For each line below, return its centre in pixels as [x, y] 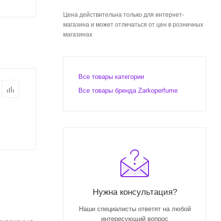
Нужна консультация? [135, 192]
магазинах [78, 35]
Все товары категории [111, 77]
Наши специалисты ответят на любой [135, 209]
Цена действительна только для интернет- [124, 15]
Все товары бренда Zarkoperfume [128, 91]
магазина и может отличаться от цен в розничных [133, 25]
